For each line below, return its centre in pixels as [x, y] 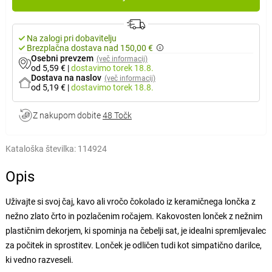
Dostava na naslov [66, 78]
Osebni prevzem [62, 58]
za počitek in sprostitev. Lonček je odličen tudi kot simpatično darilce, [133, 245]
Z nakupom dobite [67, 115]
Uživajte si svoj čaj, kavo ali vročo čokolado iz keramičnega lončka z [130, 202]
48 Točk [117, 115]
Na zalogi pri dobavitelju [71, 38]
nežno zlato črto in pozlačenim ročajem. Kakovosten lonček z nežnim [134, 216]
